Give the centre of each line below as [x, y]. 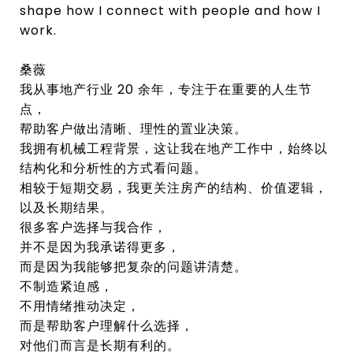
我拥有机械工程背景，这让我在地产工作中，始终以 [174, 148]
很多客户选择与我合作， [93, 227]
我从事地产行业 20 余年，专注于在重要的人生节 [166, 89]
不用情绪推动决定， [80, 306]
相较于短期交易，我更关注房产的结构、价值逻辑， [174, 188]
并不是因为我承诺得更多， [100, 247]
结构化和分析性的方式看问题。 [113, 168]
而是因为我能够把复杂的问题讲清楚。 [134, 266]
